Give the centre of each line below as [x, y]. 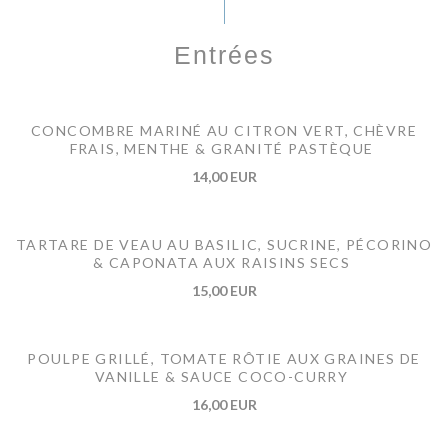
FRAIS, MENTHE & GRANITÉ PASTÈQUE [221, 148]
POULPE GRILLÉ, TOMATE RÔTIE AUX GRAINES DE [224, 358]
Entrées [224, 54]
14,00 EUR [224, 176]
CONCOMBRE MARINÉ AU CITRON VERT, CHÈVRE [224, 130]
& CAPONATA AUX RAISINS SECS [221, 262]
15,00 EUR [224, 290]
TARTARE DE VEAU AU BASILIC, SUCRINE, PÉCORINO [224, 244]
